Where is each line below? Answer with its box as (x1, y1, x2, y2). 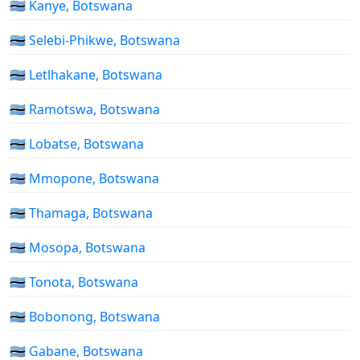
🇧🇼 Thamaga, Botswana (10, 204, 153, 223)
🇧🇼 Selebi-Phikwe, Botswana (10, 31, 180, 50)
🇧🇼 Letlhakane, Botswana (10, 66, 162, 84)
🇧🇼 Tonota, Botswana (10, 273, 138, 292)
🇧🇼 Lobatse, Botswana (10, 135, 144, 153)
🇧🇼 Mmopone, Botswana (10, 170, 159, 188)
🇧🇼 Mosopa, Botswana (10, 239, 145, 257)
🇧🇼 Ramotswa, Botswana (10, 100, 160, 119)
